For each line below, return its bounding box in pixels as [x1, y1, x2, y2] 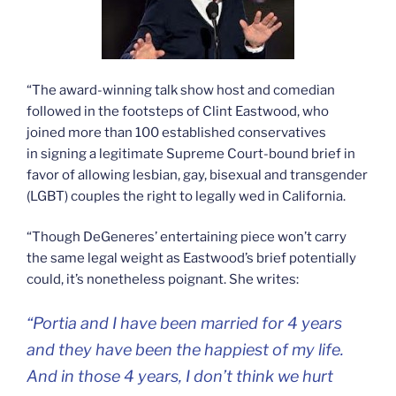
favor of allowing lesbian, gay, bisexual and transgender [27, 166, 368, 183]
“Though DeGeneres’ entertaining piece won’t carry [27, 229, 346, 246]
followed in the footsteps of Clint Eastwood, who [27, 103, 329, 119]
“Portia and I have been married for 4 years [27, 313, 342, 332]
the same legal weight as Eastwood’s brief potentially [27, 250, 356, 267]
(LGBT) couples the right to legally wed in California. [27, 187, 346, 204]
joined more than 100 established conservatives [27, 124, 326, 141]
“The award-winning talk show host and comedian [27, 81, 335, 98]
